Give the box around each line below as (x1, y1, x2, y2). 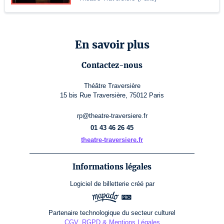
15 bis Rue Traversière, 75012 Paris (60, 91, 164, 99)
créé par (130, 180, 154, 188)
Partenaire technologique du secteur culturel (48, 208, 175, 216)
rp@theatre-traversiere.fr (76, 112, 147, 120)
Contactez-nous (81, 60, 142, 70)
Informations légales (72, 162, 151, 172)
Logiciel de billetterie (69, 180, 129, 188)
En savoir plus (74, 38, 149, 52)
